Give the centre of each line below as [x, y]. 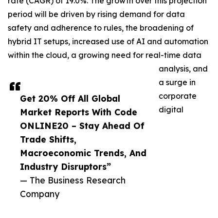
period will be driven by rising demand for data [96, 14]
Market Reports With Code [79, 112]
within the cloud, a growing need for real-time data [105, 55]
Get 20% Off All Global [70, 99]
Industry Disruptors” [65, 167]
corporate [178, 96]
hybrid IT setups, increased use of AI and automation [108, 42]
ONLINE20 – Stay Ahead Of [82, 126]
